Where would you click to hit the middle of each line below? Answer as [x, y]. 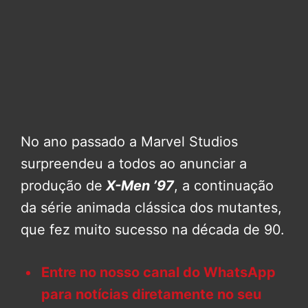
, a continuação [224, 186]
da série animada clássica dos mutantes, [151, 208]
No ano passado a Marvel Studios [129, 142]
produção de [62, 186]
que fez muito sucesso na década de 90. [153, 230]
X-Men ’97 [140, 186]
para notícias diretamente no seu [151, 295]
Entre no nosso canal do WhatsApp [158, 273]
